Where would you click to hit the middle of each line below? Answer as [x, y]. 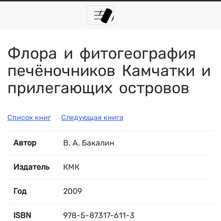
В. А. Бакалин [89, 143]
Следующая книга [92, 117]
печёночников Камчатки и [109, 70]
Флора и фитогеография [102, 53]
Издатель [31, 167]
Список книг [29, 117]
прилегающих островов [98, 88]
